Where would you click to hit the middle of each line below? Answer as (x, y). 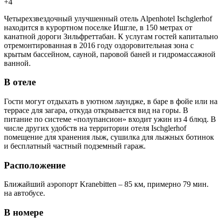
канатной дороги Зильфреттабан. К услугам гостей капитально (111, 36)
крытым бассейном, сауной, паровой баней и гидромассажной (110, 54)
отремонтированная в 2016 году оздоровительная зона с (99, 45)
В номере (24, 213)
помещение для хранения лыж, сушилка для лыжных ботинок (109, 137)
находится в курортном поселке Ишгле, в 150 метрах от (98, 27)
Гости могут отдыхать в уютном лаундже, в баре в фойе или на (111, 101)
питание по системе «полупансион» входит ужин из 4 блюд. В (110, 119)
